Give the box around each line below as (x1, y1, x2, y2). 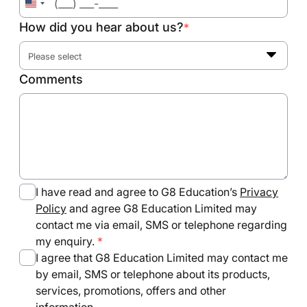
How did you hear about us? (19, 20, 184, 34)
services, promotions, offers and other (36, 284, 226, 297)
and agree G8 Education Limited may (66, 201, 257, 215)
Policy (36, 201, 66, 215)
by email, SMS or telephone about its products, (36, 267, 270, 281)
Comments (19, 72, 83, 86)
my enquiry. (36, 234, 95, 248)
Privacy (240, 185, 278, 199)
